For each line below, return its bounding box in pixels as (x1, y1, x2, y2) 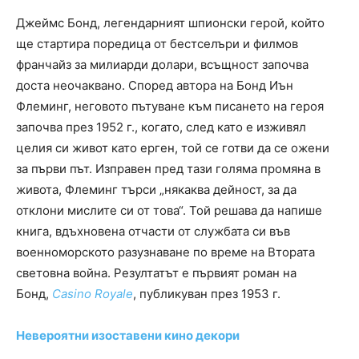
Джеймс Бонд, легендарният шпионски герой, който (16, 14, 325, 30)
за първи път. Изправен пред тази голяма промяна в (16, 160, 321, 176)
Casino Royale (52, 285, 133, 301)
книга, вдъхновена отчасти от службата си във (16, 223, 290, 239)
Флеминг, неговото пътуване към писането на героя (16, 98, 324, 114)
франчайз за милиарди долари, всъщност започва (16, 56, 309, 72)
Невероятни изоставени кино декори (16, 327, 240, 343)
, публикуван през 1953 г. (133, 285, 280, 301)
